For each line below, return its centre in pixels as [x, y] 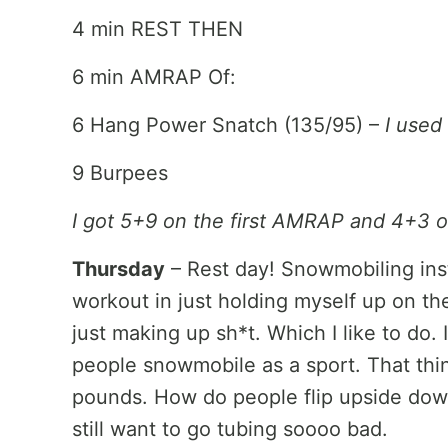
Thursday [118, 269]
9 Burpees [120, 173]
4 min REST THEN [157, 29]
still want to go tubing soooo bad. [230, 429]
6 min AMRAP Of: [154, 77]
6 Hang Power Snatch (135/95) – [228, 125]
